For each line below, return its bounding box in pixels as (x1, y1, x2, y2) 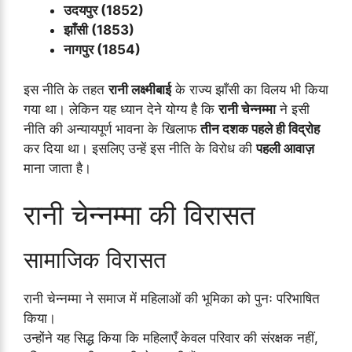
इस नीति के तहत (24, 81, 108, 97)
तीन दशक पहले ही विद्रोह (200, 120, 320, 137)
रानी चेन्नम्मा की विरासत (24, 198, 255, 232)
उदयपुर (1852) (64, 2, 144, 19)
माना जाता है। (24, 159, 91, 176)
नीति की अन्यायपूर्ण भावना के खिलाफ (24, 120, 200, 137)
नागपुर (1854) (64, 42, 141, 58)
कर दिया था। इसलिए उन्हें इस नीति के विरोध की (24, 140, 256, 156)
